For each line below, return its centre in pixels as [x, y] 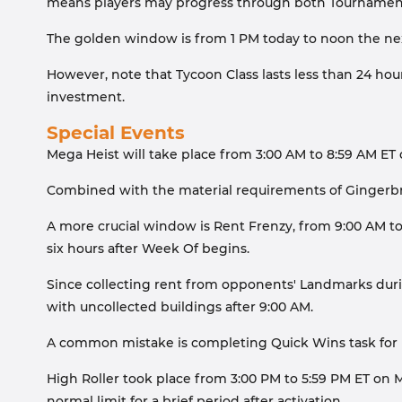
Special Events [116, 133]
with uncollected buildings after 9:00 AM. [180, 307]
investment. [86, 97]
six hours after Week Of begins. [148, 249]
